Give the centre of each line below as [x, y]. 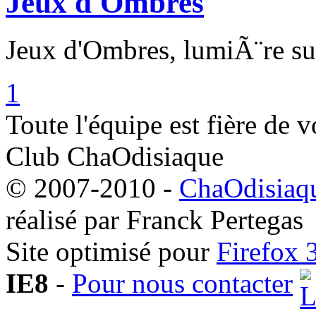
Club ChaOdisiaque [115, 157]
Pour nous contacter [182, 284]
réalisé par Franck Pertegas [154, 220]
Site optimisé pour [111, 252]
